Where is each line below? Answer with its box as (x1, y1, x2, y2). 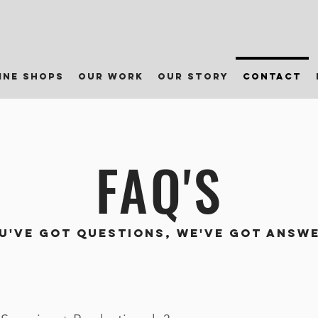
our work (78, 71, 143, 82)
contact (243, 71, 302, 82)
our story (158, 71, 229, 82)
